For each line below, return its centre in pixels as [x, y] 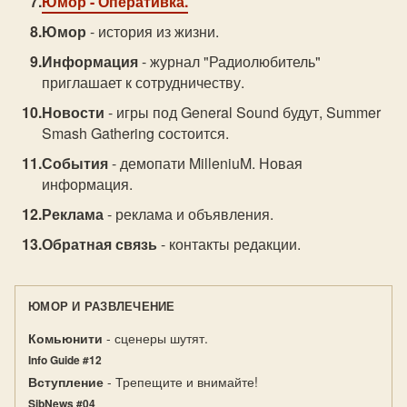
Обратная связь [100, 244]
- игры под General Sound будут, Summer [243, 112]
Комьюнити [65, 338]
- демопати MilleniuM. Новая [206, 163]
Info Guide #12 [65, 360]
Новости [74, 112]
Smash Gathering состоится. [136, 133]
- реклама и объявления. [189, 214]
